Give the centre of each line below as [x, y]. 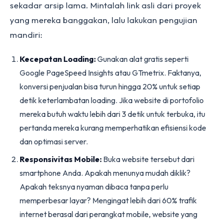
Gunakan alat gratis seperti [142, 59]
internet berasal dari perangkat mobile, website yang [109, 214]
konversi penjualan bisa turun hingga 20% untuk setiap [110, 86]
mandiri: [26, 35]
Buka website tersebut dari [148, 159]
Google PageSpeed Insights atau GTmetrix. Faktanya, [110, 73]
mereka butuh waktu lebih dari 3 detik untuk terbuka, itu [112, 114]
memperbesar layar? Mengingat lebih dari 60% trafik [108, 200]
